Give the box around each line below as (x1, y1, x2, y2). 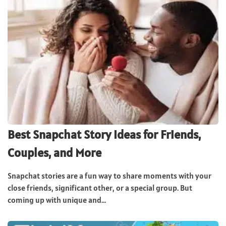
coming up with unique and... (8, 194, 106, 205)
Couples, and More (8, 144, 101, 160)
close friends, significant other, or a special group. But (8, 182, 192, 193)
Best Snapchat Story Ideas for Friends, (8, 126, 201, 142)
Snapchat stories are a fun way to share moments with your (8, 170, 211, 181)
